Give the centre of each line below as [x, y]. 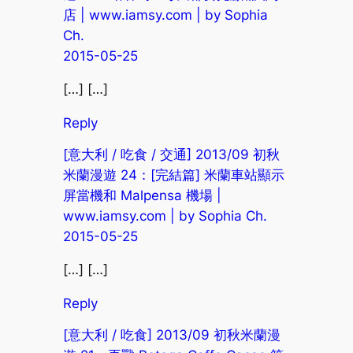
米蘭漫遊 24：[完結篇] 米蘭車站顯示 [173, 175]
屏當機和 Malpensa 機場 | [142, 195]
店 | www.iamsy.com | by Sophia [165, 15]
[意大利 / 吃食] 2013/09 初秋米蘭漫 [171, 334]
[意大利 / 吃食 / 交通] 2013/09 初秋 [171, 154]
